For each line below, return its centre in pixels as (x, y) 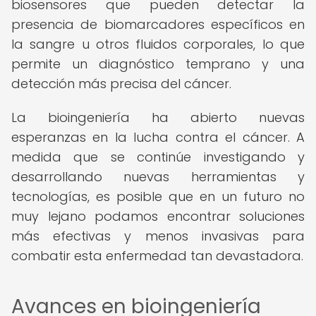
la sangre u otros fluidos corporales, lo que (158, 44)
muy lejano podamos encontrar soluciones (158, 216)
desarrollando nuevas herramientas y (158, 177)
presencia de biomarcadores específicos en (158, 24)
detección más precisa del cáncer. (121, 84)
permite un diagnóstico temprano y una (158, 64)
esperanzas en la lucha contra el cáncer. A (158, 137)
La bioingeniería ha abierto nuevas (158, 117)
